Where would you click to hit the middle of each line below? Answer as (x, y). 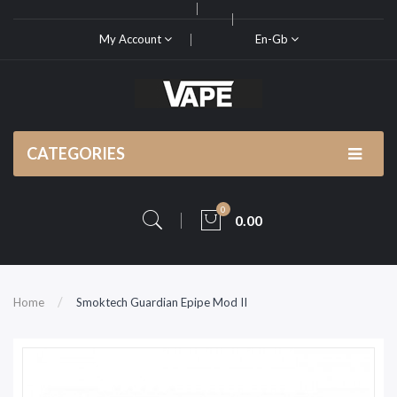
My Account (131, 39)
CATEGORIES (76, 153)
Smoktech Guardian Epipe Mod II (162, 302)
